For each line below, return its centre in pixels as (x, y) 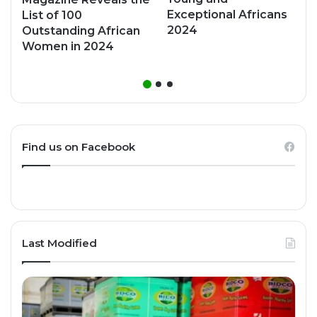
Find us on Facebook (79, 147)
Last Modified (59, 243)
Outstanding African (81, 31)
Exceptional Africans (227, 15)
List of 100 (52, 16)
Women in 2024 (68, 47)
